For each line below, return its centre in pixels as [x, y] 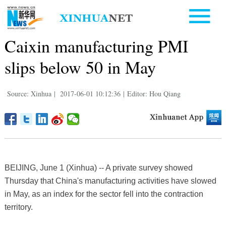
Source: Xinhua [29, 93]
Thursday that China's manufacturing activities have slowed [110, 181]
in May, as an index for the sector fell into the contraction [104, 194]
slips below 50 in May [80, 67]
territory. [18, 207]
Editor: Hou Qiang [154, 93]
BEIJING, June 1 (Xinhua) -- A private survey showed [98, 167]
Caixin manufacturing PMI [96, 46]
